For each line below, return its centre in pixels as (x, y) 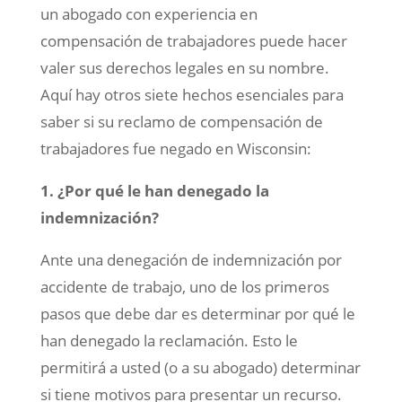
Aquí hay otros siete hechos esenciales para (192, 95)
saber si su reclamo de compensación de (181, 122)
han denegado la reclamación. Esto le (169, 341)
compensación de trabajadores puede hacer (193, 41)
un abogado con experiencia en (149, 14)
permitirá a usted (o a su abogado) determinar (200, 368)
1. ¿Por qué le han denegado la (154, 191)
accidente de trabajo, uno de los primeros (184, 287)
